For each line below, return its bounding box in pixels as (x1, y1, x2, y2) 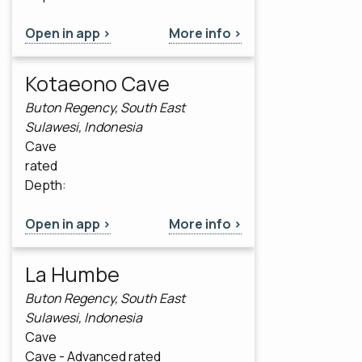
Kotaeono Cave (25, 69, 170, 99)
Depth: (25, 176, 66, 195)
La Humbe (25, 260, 120, 289)
